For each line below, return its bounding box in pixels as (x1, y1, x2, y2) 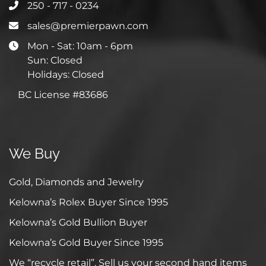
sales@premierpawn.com (27, 20, 148, 31)
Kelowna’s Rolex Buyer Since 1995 (9, 196, 168, 208)
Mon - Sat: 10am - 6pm (27, 40, 133, 52)
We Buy (9, 144, 60, 162)
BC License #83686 (18, 88, 108, 100)
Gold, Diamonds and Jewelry (9, 176, 144, 188)
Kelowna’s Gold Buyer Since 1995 (9, 236, 163, 248)
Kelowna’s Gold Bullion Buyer (9, 216, 147, 228)
